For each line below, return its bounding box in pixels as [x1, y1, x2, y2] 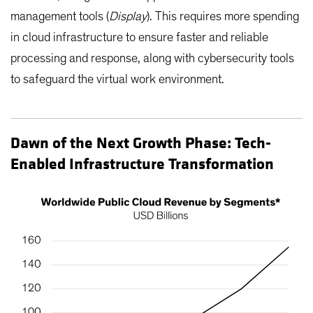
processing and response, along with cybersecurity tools [10, 52, 294, 66]
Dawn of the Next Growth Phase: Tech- [10, 133, 271, 154]
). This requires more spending [147, 10, 299, 24]
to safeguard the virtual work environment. [10, 73, 224, 87]
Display [109, 10, 147, 24]
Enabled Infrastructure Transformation [10, 154, 274, 175]
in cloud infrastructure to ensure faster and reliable [10, 31, 268, 45]
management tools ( [10, 10, 109, 24]
